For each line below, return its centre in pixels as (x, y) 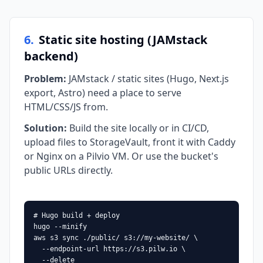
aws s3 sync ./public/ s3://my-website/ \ (116, 238)
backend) (51, 56)
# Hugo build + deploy (77, 215)
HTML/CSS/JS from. (66, 107)
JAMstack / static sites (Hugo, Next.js (149, 79)
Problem (44, 79)
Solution (44, 128)
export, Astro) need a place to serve (103, 93)
